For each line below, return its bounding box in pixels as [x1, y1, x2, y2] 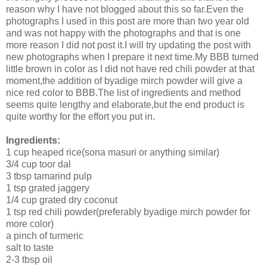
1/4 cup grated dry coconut [6, 195, 117, 206]
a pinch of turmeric [6, 231, 83, 241]
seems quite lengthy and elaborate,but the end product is [6, 100, 244, 110]
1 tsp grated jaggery [6, 183, 89, 194]
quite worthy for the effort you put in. [6, 111, 155, 122]
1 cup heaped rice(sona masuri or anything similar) [6, 147, 219, 158]
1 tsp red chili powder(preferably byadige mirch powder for [6, 207, 250, 218]
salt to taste [6, 243, 54, 253]
